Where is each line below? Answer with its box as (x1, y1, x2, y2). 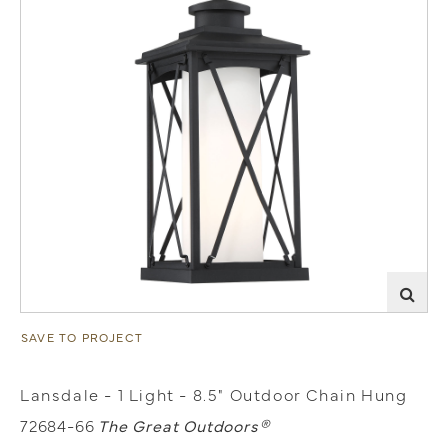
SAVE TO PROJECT (21, 329, 143, 345)
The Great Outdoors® (98, 414, 270, 436)
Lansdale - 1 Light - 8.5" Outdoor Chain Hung (20, 383, 408, 405)
